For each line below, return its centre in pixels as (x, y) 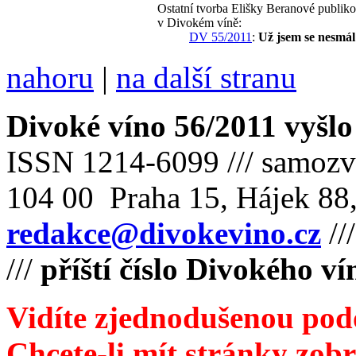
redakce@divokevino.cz (164, 233)
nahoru (50, 77)
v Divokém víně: (199, 22)
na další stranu (206, 77)
